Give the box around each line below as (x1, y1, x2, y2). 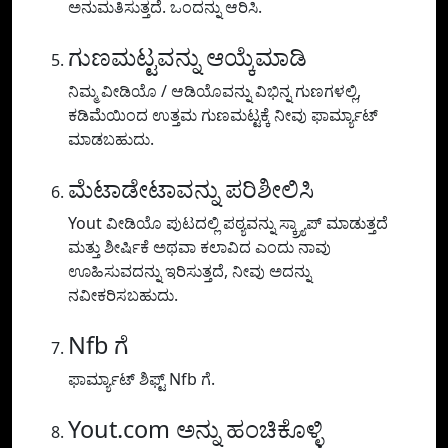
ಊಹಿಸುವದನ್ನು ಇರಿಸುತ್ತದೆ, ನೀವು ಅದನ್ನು (68, 260, 311, 283)
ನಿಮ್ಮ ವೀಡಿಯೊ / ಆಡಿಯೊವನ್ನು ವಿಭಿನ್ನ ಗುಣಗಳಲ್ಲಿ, (68, 80, 361, 103)
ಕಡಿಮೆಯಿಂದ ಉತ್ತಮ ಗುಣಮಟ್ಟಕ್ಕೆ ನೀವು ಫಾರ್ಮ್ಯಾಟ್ (68, 104, 378, 127)
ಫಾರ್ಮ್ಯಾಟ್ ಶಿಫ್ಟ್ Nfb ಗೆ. (68, 368, 215, 391)
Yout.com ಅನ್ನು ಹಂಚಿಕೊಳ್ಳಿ (68, 413, 323, 446)
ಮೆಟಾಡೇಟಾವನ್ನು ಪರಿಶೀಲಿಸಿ (68, 173, 314, 206)
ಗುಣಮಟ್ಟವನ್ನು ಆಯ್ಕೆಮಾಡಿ (68, 41, 307, 74)
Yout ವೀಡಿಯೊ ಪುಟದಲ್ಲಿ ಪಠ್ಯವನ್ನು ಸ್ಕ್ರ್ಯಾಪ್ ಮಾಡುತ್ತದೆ (68, 212, 388, 235)
